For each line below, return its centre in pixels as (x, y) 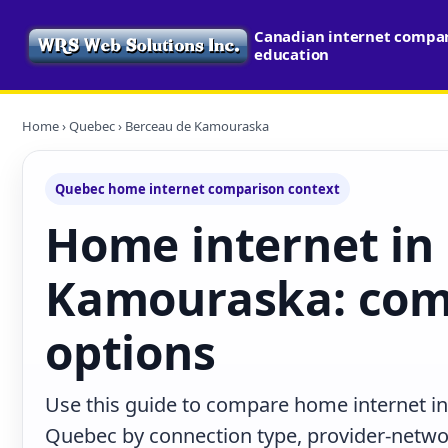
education (292, 54)
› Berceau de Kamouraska (192, 126)
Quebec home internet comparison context (197, 189)
